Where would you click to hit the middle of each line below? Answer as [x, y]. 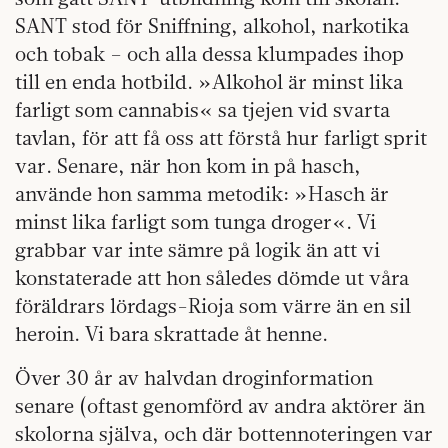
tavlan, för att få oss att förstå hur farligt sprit [221, 137]
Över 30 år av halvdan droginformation [194, 377]
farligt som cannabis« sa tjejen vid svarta [202, 109]
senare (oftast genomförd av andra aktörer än [220, 405]
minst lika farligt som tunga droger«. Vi [195, 221]
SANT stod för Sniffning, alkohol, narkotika [212, 25]
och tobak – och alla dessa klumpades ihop [209, 53]
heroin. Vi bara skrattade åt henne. [171, 333]
